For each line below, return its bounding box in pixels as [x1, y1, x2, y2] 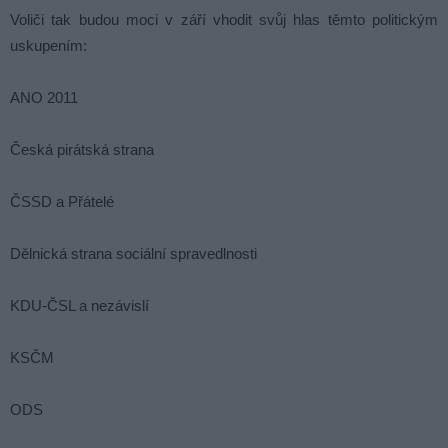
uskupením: [10, 36, 87, 54]
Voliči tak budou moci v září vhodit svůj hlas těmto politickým [10, 10, 438, 28]
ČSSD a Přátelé [10, 192, 114, 210]
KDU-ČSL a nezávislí [10, 296, 149, 314]
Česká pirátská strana [10, 140, 154, 158]
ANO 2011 [10, 88, 78, 106]
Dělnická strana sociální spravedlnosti [10, 244, 257, 262]
